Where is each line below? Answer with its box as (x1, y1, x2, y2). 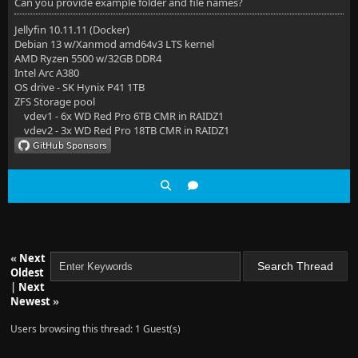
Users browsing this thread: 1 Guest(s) (10, 322, 181, 336)
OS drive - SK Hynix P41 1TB (14, 80, 145, 94)
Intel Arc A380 (14, 66, 79, 80)
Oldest (10, 265, 44, 280)
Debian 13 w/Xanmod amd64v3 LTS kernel (14, 37, 214, 51)
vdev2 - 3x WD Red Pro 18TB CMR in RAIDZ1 (14, 123, 229, 137)
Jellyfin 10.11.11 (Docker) (14, 22, 129, 37)
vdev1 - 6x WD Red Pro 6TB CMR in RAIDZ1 (14, 109, 224, 123)
